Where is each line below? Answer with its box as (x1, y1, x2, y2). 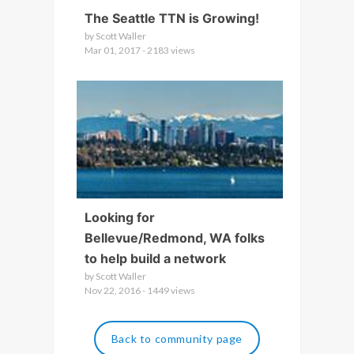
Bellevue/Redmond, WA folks (84, 230, 265, 246)
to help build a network (84, 250, 226, 266)
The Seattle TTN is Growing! (84, 10, 259, 26)
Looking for (84, 209, 155, 225)
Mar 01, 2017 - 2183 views (84, 44, 195, 56)
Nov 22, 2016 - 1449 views (84, 284, 195, 296)
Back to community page (111, 332, 243, 345)
